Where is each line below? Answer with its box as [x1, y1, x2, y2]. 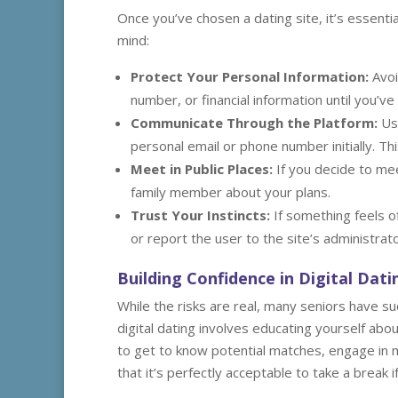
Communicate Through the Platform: [131, 114, 378, 131]
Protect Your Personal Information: [131, 68, 369, 85]
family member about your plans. [131, 183, 330, 201]
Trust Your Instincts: [131, 206, 270, 224]
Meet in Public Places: [131, 160, 273, 178]
